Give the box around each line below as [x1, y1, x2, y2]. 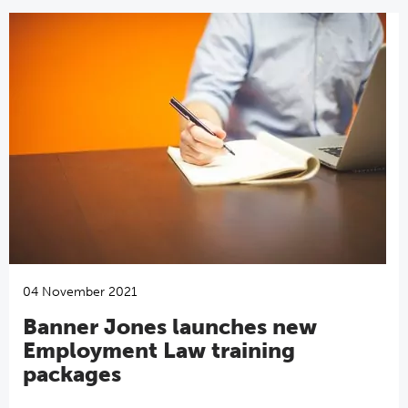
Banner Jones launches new [23, 313, 317, 340]
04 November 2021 [23, 284, 138, 300]
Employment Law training [23, 337, 295, 363]
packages [23, 361, 121, 387]
